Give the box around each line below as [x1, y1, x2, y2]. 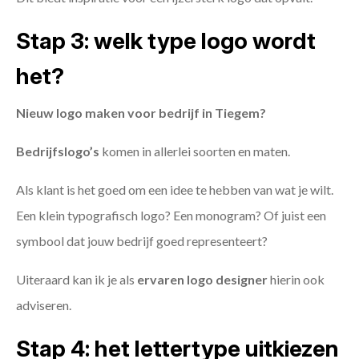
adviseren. [16, 297, 71, 313]
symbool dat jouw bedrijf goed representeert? [16, 233, 268, 249]
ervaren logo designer [137, 272, 268, 288]
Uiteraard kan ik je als [16, 272, 137, 288]
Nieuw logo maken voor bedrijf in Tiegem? [16, 105, 266, 121]
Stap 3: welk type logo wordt [16, 27, 316, 55]
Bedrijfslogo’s [16, 143, 99, 159]
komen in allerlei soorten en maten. [99, 143, 290, 159]
